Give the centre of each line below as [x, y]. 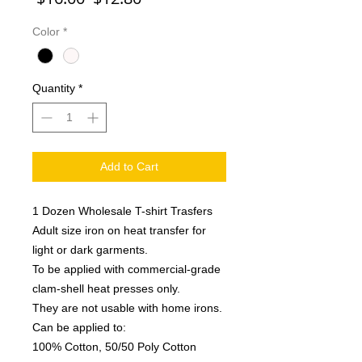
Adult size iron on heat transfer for [119, 231]
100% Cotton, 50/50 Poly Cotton [114, 347]
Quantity [54, 88]
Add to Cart [129, 167]
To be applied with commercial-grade [126, 269]
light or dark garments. [90, 250]
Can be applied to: [79, 328]
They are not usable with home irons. [127, 308]
